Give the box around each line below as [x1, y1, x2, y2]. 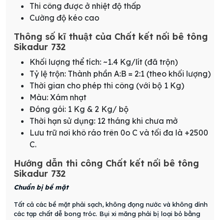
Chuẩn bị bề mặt [14, 183, 68, 192]
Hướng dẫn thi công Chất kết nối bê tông [14, 158, 199, 169]
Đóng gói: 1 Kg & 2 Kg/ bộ [29, 104, 129, 114]
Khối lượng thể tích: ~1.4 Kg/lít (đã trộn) [29, 57, 178, 67]
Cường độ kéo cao [29, 13, 99, 23]
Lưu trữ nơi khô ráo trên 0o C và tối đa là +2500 [29, 128, 208, 138]
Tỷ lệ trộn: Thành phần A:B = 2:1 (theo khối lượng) [29, 69, 211, 79]
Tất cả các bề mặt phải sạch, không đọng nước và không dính [14, 200, 208, 209]
